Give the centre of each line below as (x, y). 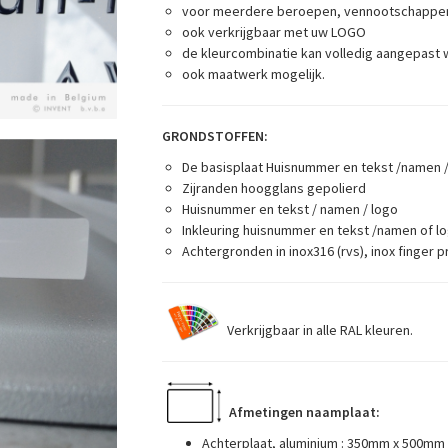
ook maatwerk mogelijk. (253, 74)
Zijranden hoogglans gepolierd (273, 188)
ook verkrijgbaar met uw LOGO (273, 32)
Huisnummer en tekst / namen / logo (289, 209)
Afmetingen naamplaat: (302, 411)
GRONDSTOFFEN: (214, 136)
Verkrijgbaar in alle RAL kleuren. (319, 329)
